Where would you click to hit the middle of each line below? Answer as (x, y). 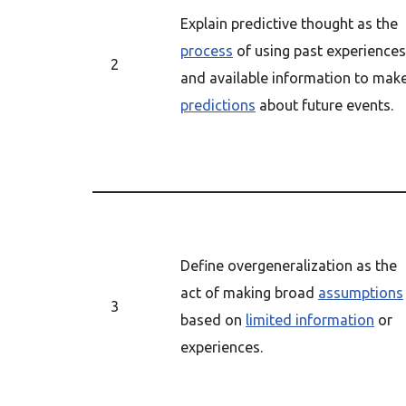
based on (213, 320)
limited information (310, 320)
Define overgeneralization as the (289, 266)
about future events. (324, 105)
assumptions (361, 293)
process (207, 51)
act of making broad (249, 293)
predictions (218, 105)
